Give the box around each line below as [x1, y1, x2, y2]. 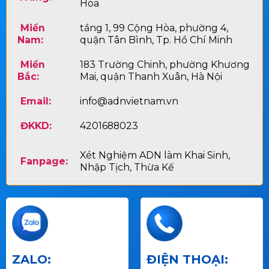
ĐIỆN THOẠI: [146, 252, 228, 267]
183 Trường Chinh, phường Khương [79, 59, 250, 71]
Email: [20, 95, 51, 107]
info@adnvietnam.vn [79, 95, 178, 107]
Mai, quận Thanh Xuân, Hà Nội [79, 71, 222, 83]
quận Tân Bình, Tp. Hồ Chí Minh [79, 34, 232, 46]
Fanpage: [20, 156, 68, 168]
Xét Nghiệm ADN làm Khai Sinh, [79, 150, 230, 162]
